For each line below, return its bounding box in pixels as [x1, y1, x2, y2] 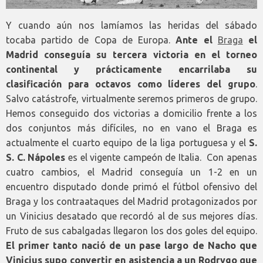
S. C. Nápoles [6, 152, 66, 163]
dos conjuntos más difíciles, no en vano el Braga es [6, 123, 257, 134]
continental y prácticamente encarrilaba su [6, 64, 257, 75]
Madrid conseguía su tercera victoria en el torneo [6, 49, 257, 60]
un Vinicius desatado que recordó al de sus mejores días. [6, 211, 257, 222]
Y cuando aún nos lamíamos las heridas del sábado [6, 20, 257, 31]
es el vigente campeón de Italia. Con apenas [65, 152, 258, 163]
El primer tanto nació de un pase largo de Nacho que [6, 240, 257, 251]
